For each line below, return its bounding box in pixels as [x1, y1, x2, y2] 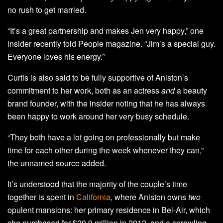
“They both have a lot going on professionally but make [7, 131, 200, 143]
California [76, 191, 111, 203]
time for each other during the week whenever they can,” [7, 144, 204, 156]
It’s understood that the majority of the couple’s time [7, 178, 187, 190]
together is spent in [7, 191, 76, 203]
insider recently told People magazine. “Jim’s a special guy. [7, 37, 216, 49]
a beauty [175, 84, 207, 96]
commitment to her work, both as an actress [7, 84, 161, 96]
